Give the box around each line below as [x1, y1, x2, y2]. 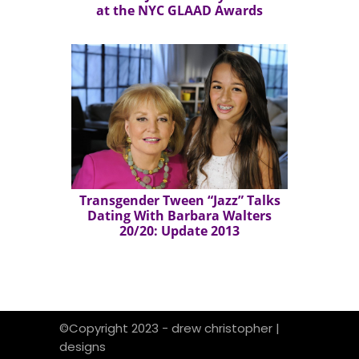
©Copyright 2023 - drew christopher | [59, 320, 280, 337]
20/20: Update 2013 [119, 221, 240, 240]
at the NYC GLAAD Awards [96, 2, 263, 20]
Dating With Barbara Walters [87, 206, 272, 224]
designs [59, 338, 106, 356]
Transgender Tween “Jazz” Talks [79, 191, 280, 209]
